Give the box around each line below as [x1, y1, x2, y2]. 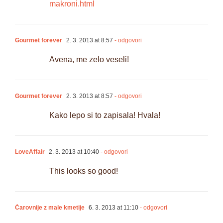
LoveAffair [15, 148, 45, 155]
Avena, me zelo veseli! [49, 55, 129, 64]
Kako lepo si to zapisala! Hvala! [49, 111, 160, 119]
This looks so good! [49, 166, 118, 175]
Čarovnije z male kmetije [15, 204, 85, 211]
